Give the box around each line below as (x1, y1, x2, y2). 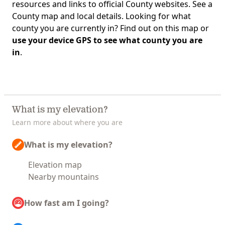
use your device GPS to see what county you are (12, 35, 202, 46)
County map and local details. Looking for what (12, 11, 191, 22)
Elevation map (28, 159, 82, 170)
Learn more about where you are (12, 118, 123, 127)
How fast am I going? (24, 197, 109, 208)
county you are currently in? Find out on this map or (12, 23, 209, 34)
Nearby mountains (28, 171, 99, 182)
